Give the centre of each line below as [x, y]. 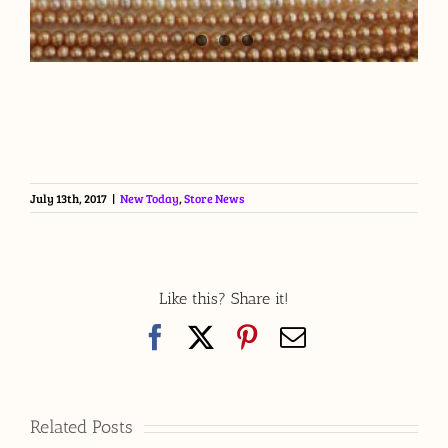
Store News [214, 198]
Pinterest [304, 335]
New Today [149, 198]
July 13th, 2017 [68, 198]
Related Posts [81, 427]
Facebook [218, 335]
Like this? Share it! [224, 298]
